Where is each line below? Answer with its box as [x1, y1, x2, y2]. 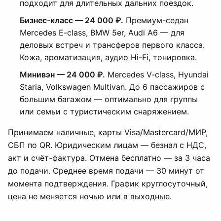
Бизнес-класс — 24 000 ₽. [20, 15, 123, 25]
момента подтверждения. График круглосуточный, [8, 179, 208, 188]
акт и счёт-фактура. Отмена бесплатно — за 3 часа [8, 153, 210, 163]
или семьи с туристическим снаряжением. [20, 107, 189, 116]
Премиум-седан [123, 15, 188, 25]
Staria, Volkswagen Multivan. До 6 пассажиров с [20, 82, 205, 92]
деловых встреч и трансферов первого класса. [20, 40, 205, 50]
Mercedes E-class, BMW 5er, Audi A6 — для [20, 28, 184, 37]
